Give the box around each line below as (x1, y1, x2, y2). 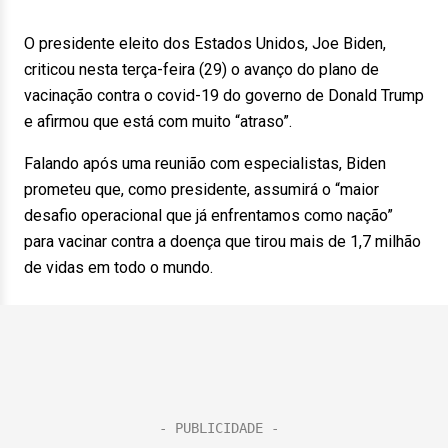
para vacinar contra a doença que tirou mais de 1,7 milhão (24, 232, 421, 251)
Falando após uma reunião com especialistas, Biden (24, 154, 386, 173)
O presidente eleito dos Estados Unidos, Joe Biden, (24, 34, 386, 53)
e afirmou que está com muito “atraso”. (24, 112, 292, 131)
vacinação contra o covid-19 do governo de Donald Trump (24, 86, 424, 105)
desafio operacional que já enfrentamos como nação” (24, 206, 393, 225)
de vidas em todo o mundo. (24, 258, 213, 277)
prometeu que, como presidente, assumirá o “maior (24, 180, 379, 199)
